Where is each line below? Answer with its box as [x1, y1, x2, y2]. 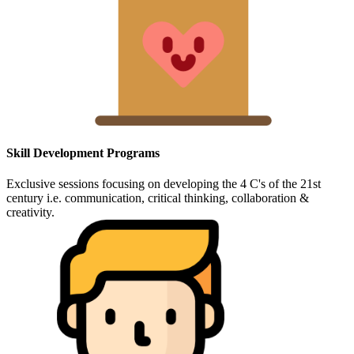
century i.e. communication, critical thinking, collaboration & [6, 191, 309, 205]
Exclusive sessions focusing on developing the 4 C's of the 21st [6, 177, 321, 191]
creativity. [6, 205, 55, 220]
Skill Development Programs [6, 145, 160, 160]
